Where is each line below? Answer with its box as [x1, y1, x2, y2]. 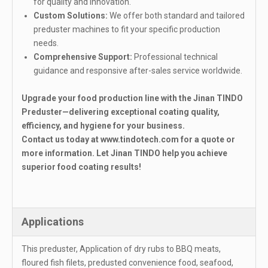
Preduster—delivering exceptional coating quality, [22, 106, 220, 117]
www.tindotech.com [100, 134, 179, 144]
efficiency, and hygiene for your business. [22, 120, 185, 130]
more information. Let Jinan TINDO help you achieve [22, 148, 227, 158]
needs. [33, 38, 59, 48]
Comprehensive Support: [33, 51, 132, 62]
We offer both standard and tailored [108, 10, 245, 20]
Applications [22, 215, 84, 228]
